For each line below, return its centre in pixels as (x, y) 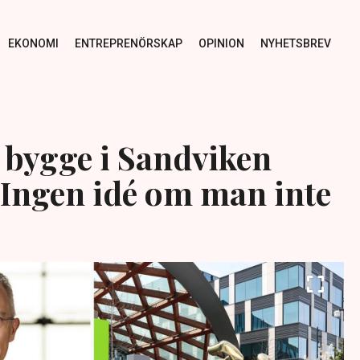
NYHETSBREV (295, 43)
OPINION (221, 43)
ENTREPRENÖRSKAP (128, 43)
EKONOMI (33, 43)
